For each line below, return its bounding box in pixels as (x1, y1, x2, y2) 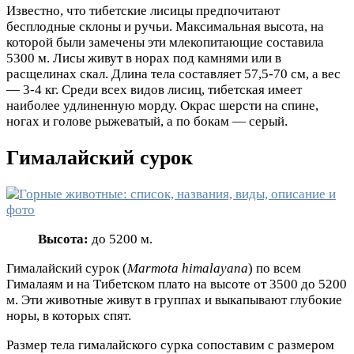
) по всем (248, 260, 301, 276)
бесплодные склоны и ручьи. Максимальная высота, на (6, 18, 324, 34)
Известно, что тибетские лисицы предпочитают (6, 2, 280, 18)
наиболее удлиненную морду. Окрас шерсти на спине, (6, 97, 318, 113)
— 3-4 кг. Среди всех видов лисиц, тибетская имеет (6, 81, 302, 97)
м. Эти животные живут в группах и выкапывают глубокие (6, 292, 342, 307)
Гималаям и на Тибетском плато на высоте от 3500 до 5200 (6, 276, 347, 292)
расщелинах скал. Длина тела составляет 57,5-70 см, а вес (6, 66, 341, 81)
